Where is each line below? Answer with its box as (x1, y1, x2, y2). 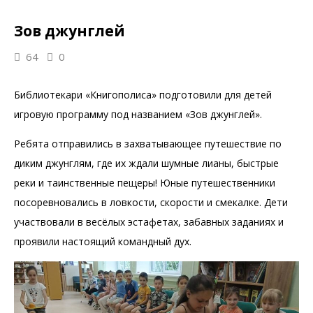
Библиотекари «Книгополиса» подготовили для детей (14, 87, 272, 101)
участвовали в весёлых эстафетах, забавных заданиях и (14, 214, 284, 228)
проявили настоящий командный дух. (14, 234, 191, 248)
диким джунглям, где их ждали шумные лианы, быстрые (14, 156, 279, 170)
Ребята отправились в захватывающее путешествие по (14, 136, 282, 150)
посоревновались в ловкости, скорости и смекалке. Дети (14, 195, 288, 209)
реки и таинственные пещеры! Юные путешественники (14, 175, 275, 189)
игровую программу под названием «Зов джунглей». (14, 107, 262, 121)
